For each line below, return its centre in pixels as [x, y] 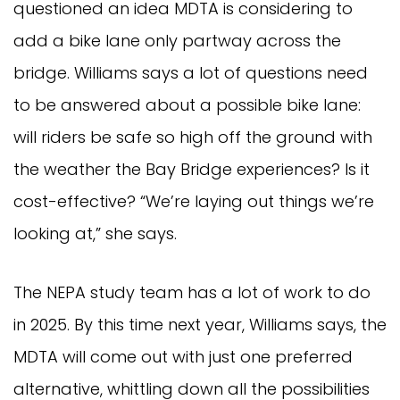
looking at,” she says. [95, 233]
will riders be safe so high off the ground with [193, 137]
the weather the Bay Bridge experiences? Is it [192, 169]
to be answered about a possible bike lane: [187, 104]
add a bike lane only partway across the [177, 40]
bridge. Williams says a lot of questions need [191, 72]
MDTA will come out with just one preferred [183, 356]
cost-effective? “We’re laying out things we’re [194, 201]
